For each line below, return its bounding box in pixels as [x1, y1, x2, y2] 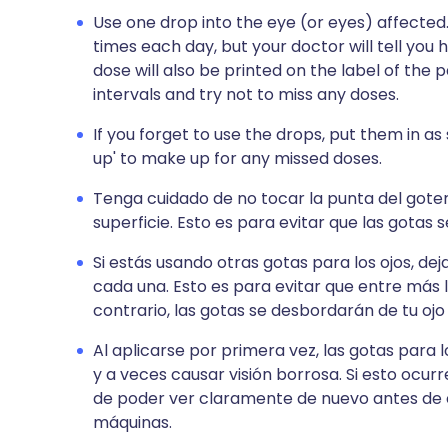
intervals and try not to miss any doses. [93, 83, 399, 106]
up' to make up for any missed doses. [93, 147, 382, 170]
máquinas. [93, 411, 172, 434]
